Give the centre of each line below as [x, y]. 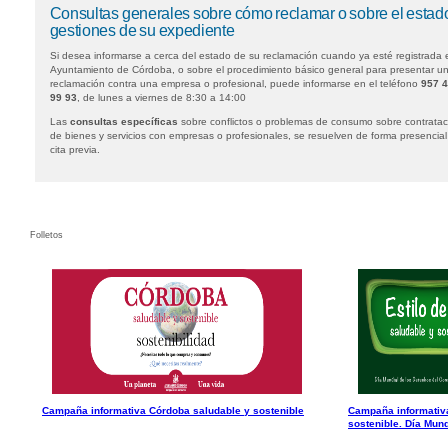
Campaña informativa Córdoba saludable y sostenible [173, 410]
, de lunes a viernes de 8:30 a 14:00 [161, 97]
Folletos [46, 234]
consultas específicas [123, 121]
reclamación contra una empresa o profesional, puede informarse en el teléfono [235, 83]
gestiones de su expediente [142, 30]
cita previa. [74, 149]
